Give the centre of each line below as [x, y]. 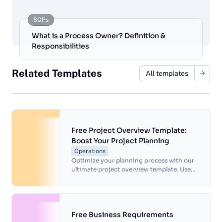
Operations [90, 151]
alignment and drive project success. [126, 187]
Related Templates [57, 74]
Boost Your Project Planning [120, 141]
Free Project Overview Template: [129, 131]
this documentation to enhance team [127, 178]
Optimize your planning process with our [133, 161]
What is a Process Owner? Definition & [99, 36]
